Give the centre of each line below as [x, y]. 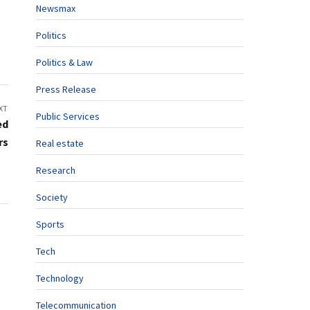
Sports [50, 224]
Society [52, 197]
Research [56, 170]
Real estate [60, 143]
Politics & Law [64, 62]
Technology [60, 278]
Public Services [68, 116]
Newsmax [56, 8]
